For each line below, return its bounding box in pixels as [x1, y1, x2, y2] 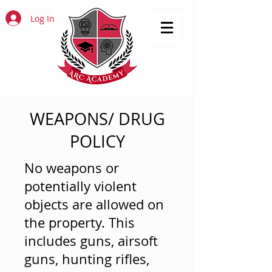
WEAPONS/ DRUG [29, 108, 165, 130]
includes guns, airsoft [24, 232, 158, 250]
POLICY [69, 131, 125, 152]
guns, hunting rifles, [24, 250, 149, 268]
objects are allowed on [24, 195, 164, 213]
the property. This [24, 214, 135, 231]
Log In [30, 12, 55, 24]
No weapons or [24, 159, 119, 177]
